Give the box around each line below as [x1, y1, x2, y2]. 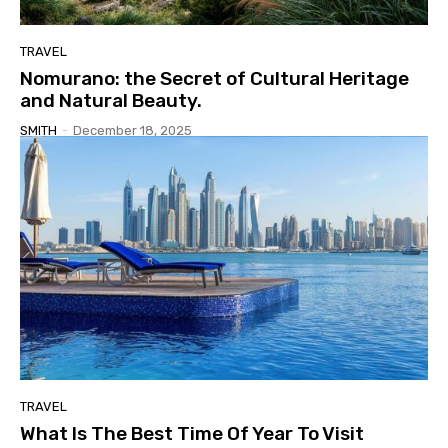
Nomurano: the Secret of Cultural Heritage [20, 66, 409, 90]
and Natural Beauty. [20, 88, 202, 112]
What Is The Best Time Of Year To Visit [20, 422, 364, 446]
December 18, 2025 [73, 122, 192, 138]
